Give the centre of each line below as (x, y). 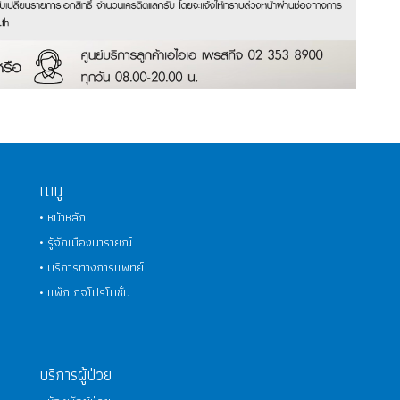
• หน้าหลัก (62, 217)
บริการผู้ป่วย (75, 375)
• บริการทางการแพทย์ (92, 267)
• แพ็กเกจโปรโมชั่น (85, 292)
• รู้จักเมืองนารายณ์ (86, 242)
